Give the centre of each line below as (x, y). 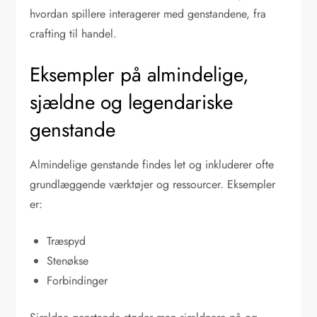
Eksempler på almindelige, (140, 74)
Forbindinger (77, 280)
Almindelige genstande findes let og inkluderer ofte (152, 164)
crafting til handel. (74, 33)
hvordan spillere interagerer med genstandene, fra (148, 13)
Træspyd (67, 241)
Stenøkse (68, 260)
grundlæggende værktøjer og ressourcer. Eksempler (153, 184)
